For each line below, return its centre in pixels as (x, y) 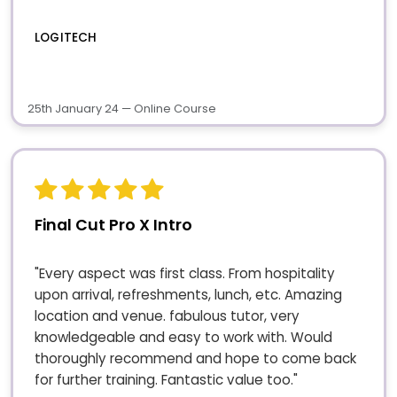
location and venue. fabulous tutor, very (167, 316)
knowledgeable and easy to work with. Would (183, 338)
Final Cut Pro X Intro (113, 226)
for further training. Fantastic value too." (166, 380)
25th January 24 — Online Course (122, 109)
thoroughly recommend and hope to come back (195, 359)
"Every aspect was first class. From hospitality (185, 274)
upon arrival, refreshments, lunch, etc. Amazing (188, 295)
